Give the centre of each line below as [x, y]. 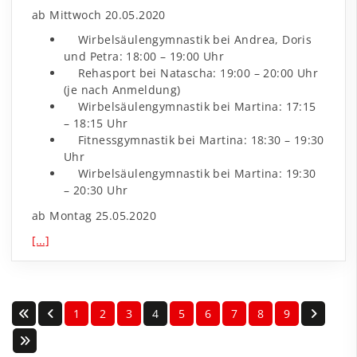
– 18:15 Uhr [96, 124]
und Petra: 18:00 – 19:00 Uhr [144, 57]
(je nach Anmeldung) [122, 90]
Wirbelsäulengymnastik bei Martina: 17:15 [190, 107]
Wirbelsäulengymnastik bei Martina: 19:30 [190, 174]
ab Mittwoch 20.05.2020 [99, 15]
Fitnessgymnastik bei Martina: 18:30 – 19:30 [194, 140]
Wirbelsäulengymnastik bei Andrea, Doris [188, 40]
